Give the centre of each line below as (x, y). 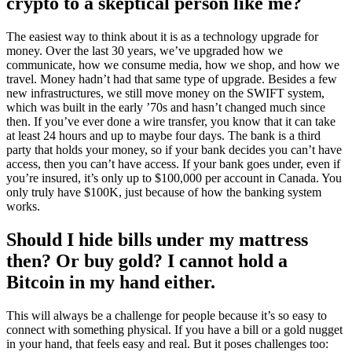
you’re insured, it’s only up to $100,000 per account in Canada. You (174, 178)
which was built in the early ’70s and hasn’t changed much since (166, 107)
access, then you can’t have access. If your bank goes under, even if (173, 163)
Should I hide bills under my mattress (157, 239)
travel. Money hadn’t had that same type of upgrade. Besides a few (172, 79)
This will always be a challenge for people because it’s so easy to (167, 315)
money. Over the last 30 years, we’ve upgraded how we (145, 50)
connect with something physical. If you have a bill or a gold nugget (174, 329)
